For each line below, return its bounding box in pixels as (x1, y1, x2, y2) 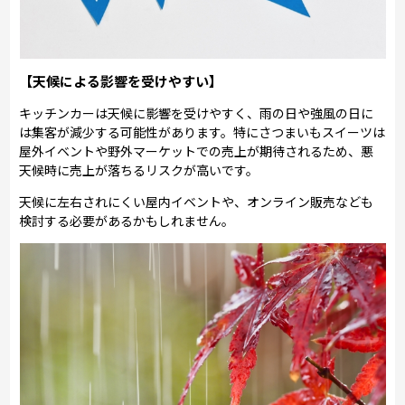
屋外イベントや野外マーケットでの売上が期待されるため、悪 (19, 141, 374, 160)
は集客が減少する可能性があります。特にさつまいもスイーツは (19, 122, 386, 141)
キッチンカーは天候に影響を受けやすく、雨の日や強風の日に (19, 103, 374, 122)
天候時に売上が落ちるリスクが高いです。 (19, 160, 259, 179)
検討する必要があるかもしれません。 (19, 211, 235, 230)
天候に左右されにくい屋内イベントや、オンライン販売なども (19, 192, 374, 211)
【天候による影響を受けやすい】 (19, 71, 223, 90)
